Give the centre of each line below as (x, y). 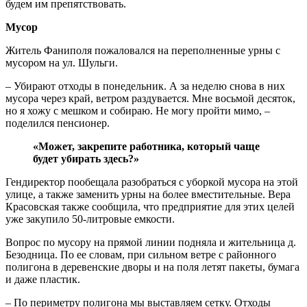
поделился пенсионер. (58, 123)
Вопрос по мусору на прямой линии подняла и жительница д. (151, 242)
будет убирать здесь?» (86, 158)
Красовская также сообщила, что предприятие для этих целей (150, 206)
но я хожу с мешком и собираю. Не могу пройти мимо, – (138, 110)
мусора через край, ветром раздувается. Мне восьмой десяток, (150, 98)
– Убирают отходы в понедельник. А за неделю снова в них (145, 86)
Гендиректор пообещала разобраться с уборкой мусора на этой (152, 182)
